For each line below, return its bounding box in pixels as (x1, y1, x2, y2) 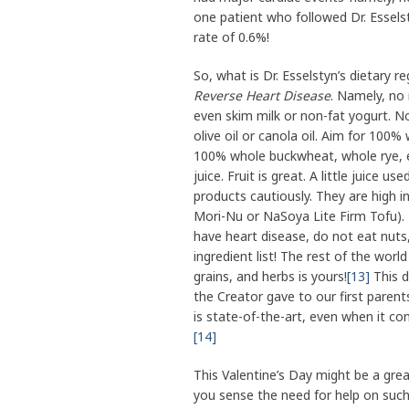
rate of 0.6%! (194, 28, 269, 47)
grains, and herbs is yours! (194, 267, 347, 286)
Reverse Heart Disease (194, 87, 330, 105)
